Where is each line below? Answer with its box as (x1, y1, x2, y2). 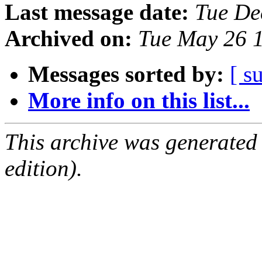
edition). (5, 156, 82, 181)
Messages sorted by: (28, 61, 224, 87)
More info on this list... (28, 88, 250, 113)
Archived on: (5, 26, 132, 51)
